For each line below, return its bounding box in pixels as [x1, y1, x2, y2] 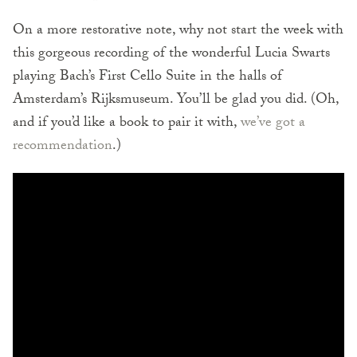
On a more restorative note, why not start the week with [13, 19, 343, 45]
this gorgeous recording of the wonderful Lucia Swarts [13, 42, 330, 68]
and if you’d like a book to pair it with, [13, 112, 241, 137]
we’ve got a [241, 112, 305, 137]
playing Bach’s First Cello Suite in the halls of [13, 65, 282, 91]
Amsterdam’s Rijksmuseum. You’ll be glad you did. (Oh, [13, 88, 339, 114]
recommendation [13, 135, 112, 160]
